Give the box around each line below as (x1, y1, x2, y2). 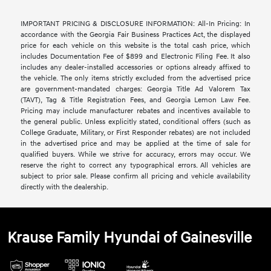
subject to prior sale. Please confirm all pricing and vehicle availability (21, 172, 250, 181)
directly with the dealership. (21, 183, 109, 192)
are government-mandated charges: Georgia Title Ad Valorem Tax (21, 85, 250, 94)
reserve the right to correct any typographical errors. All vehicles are (21, 161, 250, 171)
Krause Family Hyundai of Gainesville (7, 229, 252, 248)
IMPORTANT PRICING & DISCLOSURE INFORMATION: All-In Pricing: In (21, 19, 250, 29)
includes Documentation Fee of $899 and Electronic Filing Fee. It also (21, 52, 250, 62)
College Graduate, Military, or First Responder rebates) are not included (21, 128, 250, 138)
